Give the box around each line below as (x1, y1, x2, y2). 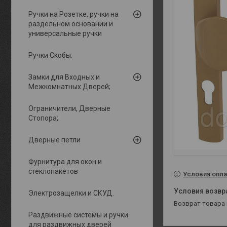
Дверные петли (28, 135, 81, 144)
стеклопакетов (28, 167, 78, 175)
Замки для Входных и (28, 72, 100, 81)
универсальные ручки (28, 29, 102, 37)
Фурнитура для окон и (28, 157, 102, 166)
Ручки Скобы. (28, 51, 72, 59)
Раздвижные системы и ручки (28, 210, 128, 219)
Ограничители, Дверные (28, 104, 110, 112)
